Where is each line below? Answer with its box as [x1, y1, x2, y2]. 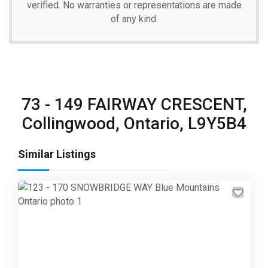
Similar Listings [18, 147, 96, 160]
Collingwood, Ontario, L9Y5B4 [22, 113, 246, 133]
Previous [34, 246, 72, 258]
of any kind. [110, 13, 158, 25]
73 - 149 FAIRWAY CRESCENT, [21, 94, 247, 114]
